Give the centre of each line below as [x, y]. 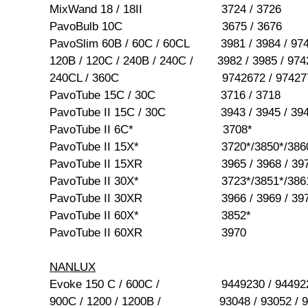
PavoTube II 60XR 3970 [148, 233]
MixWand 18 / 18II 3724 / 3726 [165, 10]
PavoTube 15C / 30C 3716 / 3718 [165, 96]
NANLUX [73, 267]
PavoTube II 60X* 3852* [150, 216]
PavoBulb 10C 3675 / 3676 [166, 27]
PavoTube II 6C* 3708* [151, 130]
